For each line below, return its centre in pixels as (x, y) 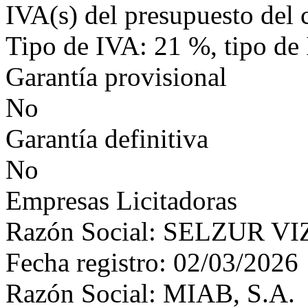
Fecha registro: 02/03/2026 (152, 262)
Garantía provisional (116, 77)
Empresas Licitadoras (121, 200)
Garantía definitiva (107, 139)
